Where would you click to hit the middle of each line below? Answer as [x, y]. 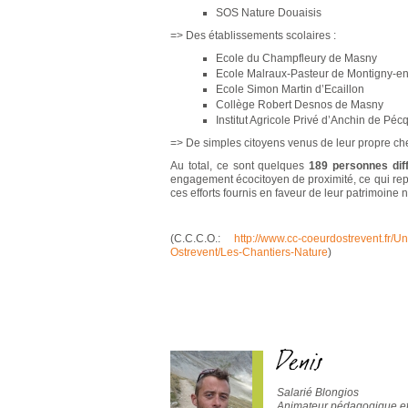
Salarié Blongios [318, 393]
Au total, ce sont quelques [240, 166]
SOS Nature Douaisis [269, 13]
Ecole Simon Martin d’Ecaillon [290, 89]
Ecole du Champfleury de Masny [296, 58]
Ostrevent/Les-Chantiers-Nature [249, 252]
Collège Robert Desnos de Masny [300, 105]
